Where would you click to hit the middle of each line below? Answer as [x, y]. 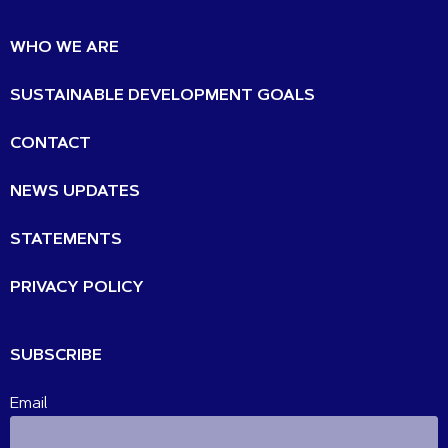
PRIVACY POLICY [77, 287]
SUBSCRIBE [56, 355]
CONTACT [50, 143]
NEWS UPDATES [75, 191]
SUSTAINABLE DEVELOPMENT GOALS [162, 95]
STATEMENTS [66, 239]
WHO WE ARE [64, 47]
